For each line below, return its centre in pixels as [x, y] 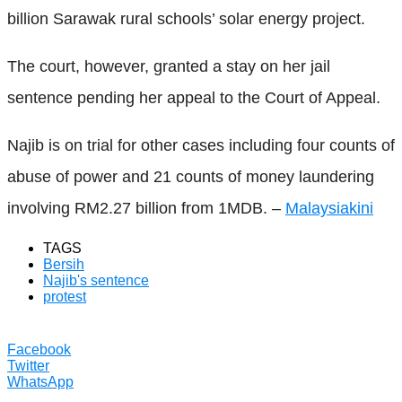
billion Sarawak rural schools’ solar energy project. [186, 18]
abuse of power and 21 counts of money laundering [191, 176]
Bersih [64, 264]
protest [65, 296]
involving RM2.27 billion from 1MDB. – [146, 208]
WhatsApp [40, 381]
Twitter [28, 365]
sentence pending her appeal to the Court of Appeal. [194, 97]
